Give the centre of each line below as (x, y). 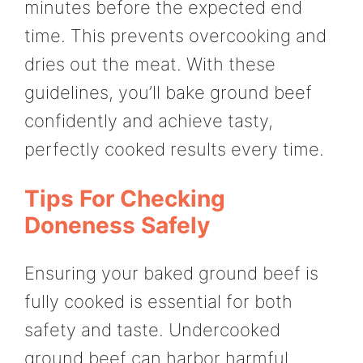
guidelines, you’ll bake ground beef (168, 93)
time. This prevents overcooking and (175, 36)
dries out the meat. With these (150, 64)
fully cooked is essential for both (158, 301)
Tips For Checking (125, 198)
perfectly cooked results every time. (174, 149)
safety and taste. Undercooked (152, 329)
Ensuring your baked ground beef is (171, 273)
